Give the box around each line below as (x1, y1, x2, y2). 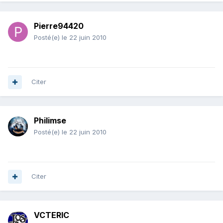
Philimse (34, 115, 66, 126)
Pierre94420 (34, 21, 84, 31)
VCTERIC (34, 210, 69, 221)
